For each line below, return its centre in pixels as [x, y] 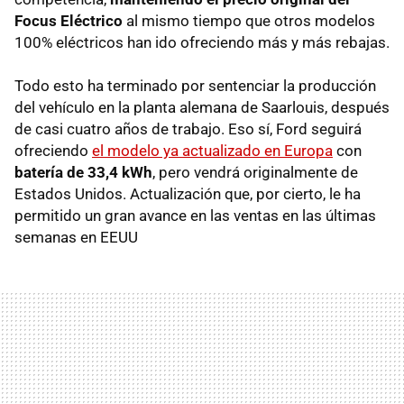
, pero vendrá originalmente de [255, 172]
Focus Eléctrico [69, 20]
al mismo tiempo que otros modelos [249, 20]
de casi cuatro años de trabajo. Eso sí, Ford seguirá [188, 129]
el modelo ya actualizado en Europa [212, 150]
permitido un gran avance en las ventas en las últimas [195, 215]
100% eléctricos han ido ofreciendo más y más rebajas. [202, 42]
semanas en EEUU [76, 237]
